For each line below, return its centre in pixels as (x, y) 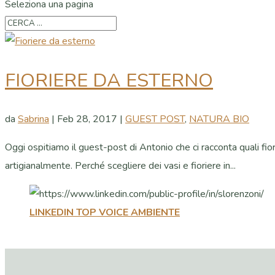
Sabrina (33, 119)
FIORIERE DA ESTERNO (109, 80)
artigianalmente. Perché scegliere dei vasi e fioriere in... (120, 166)
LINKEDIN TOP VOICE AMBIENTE (105, 213)
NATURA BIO (219, 119)
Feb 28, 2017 (87, 119)
